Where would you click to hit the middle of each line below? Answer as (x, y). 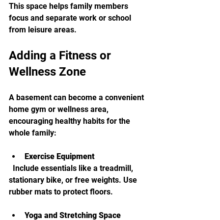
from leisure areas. (43, 30)
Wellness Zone (47, 72)
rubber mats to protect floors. (61, 192)
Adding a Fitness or (61, 56)
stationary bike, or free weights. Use (74, 180)
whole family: (33, 133)
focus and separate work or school (71, 18)
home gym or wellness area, (60, 110)
